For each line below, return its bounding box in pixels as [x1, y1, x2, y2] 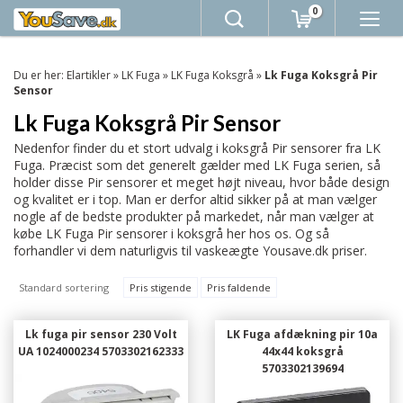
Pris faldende [207, 281, 271, 294]
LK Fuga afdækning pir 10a [227, 327, 378, 342]
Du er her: [13, 67, 67, 83]
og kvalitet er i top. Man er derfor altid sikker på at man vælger [13, 191, 377, 208]
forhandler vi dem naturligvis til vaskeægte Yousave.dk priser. [13, 242, 367, 259]
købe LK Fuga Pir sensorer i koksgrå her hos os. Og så [13, 225, 329, 242]
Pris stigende [130, 281, 192, 294]
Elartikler [67, 67, 111, 83]
